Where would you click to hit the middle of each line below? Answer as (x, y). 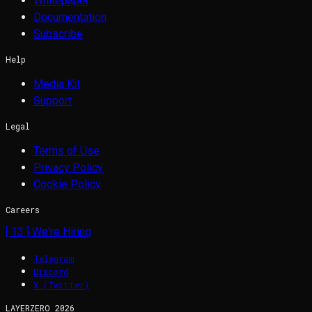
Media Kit (57, 84)
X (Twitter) (61, 284)
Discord (51, 271)
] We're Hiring (57, 231)
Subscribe (58, 33)
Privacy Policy (68, 167)
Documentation (70, 17)
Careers (23, 209)
